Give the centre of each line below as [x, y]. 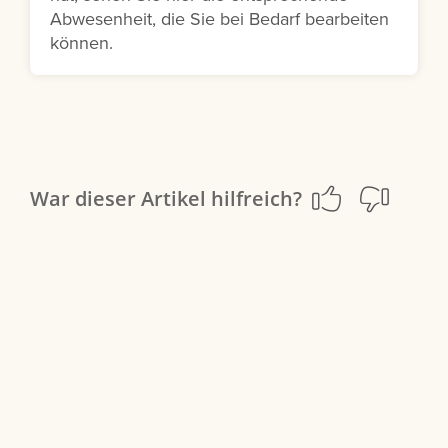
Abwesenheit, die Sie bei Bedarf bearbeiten [219, 19]
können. [81, 43]
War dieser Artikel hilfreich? [166, 198]
